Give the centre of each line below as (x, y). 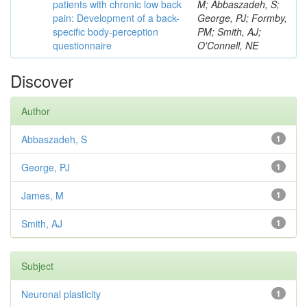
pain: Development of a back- (116, 18)
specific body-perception (106, 32)
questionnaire (82, 45)
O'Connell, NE (228, 45)
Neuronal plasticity (61, 294)
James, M (42, 195)
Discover (42, 81)
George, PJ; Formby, (242, 18)
